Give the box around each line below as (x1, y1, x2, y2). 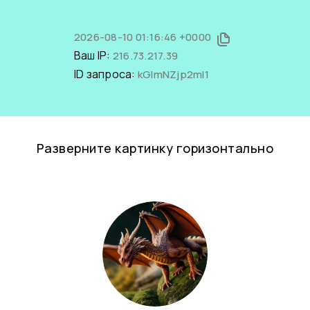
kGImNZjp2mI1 (137, 67, 209, 82)
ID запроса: (73, 66, 138, 82)
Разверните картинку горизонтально (36, 140, 274, 156)
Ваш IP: (73, 48, 113, 63)
